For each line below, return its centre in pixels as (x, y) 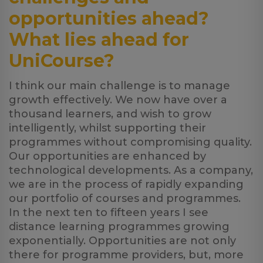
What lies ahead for (99, 40)
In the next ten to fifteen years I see (109, 213)
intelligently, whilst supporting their (107, 128)
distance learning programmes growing (119, 227)
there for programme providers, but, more (126, 255)
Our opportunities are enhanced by (107, 156)
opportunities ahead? (109, 18)
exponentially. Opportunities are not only (122, 241)
